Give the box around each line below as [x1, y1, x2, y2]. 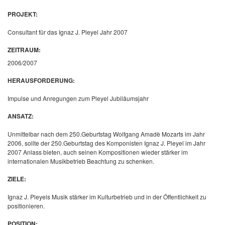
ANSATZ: [8, 111, 34, 121]
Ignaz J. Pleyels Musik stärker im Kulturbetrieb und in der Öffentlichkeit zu [8, 192, 206, 201]
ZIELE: [8, 174, 26, 183]
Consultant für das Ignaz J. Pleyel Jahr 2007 [8, 28, 128, 36]
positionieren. [8, 201, 45, 210]
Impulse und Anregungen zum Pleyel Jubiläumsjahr [8, 94, 149, 102]
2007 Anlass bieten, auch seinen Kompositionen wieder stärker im [8, 148, 188, 156]
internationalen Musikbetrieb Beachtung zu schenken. [8, 157, 154, 165]
